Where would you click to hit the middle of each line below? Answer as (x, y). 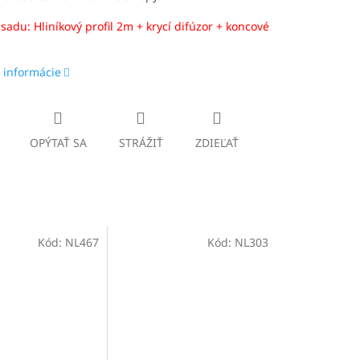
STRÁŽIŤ (141, 142)
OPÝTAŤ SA (58, 142)
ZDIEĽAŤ (217, 142)
